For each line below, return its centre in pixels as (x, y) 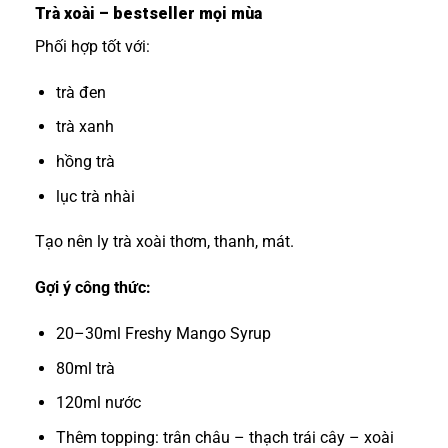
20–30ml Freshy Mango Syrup (163, 334)
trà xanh (84, 127)
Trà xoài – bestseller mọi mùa (148, 14)
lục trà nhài (95, 196)
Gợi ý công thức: (93, 288)
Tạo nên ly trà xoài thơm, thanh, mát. (164, 242)
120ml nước (98, 403)
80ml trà (85, 368)
